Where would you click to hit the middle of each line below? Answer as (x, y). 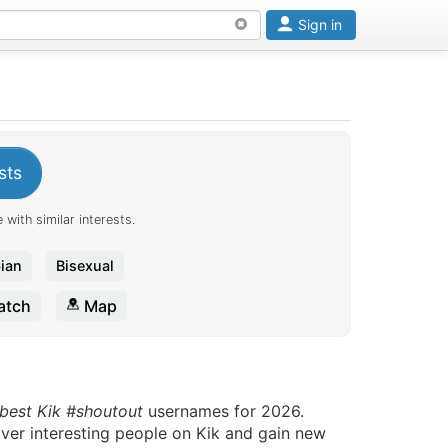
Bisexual (85, 265)
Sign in (324, 24)
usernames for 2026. (223, 411)
